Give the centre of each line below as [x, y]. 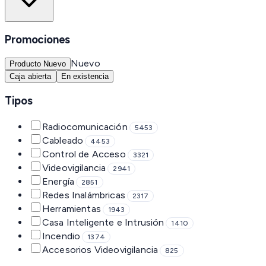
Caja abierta [31, 77]
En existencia [85, 77]
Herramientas [72, 208]
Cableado [63, 140]
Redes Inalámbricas [84, 195]
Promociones [37, 40]
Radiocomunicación [85, 126]
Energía [58, 181]
